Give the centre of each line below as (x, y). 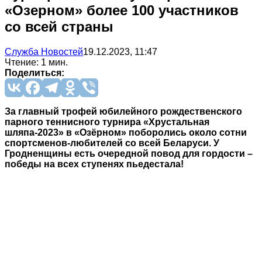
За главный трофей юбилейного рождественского (123, 111)
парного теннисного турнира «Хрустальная (107, 122)
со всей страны (59, 26)
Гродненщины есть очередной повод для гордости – (129, 153)
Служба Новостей (44, 51)
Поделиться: (35, 73)
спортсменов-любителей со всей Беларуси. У (112, 143)
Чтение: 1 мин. (36, 62)
